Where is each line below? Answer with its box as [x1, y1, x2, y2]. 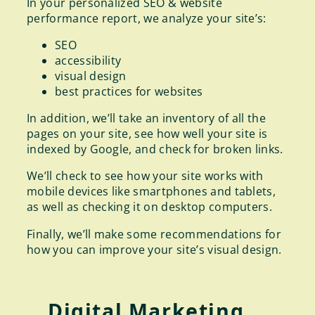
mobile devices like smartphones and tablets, [27, 184, 276, 200]
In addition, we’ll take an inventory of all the [27, 110, 266, 126]
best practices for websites [55, 83, 203, 99]
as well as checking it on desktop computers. [27, 199, 273, 215]
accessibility [55, 52, 122, 68]
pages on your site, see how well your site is [27, 126, 268, 141]
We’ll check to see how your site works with [27, 168, 264, 184]
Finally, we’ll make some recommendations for [27, 226, 282, 242]
